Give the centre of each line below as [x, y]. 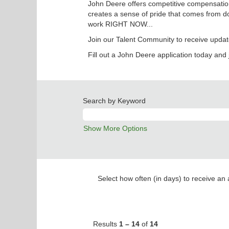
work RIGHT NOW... [120, 24]
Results [106, 224]
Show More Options [115, 128]
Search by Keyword [114, 101]
